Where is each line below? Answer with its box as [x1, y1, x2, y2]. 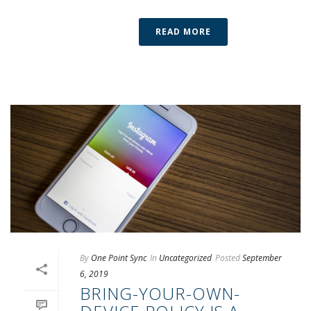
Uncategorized [159, 252, 212, 264]
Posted [215, 252, 240, 264]
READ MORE [155, 25, 211, 37]
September [242, 252, 282, 264]
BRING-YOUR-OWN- [80, 282, 240, 305]
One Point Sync [91, 252, 146, 264]
